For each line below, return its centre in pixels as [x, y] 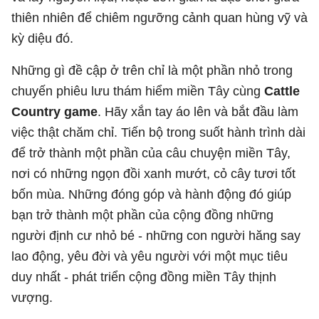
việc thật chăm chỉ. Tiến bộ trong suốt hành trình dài [158, 132]
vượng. [32, 297]
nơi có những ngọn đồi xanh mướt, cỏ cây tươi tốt [153, 173]
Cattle [282, 91]
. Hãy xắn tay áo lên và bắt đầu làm [198, 111]
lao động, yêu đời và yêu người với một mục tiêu [150, 256]
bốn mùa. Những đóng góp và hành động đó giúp [151, 194]
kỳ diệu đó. [42, 38]
